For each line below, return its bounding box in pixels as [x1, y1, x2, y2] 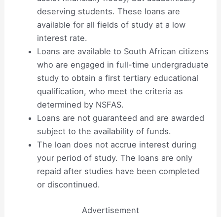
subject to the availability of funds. [37, 126, 171, 137]
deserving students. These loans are [37, 6, 180, 17]
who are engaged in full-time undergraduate [37, 60, 209, 70]
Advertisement [82, 205, 139, 215]
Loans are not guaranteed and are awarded [37, 113, 204, 123]
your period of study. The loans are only [37, 153, 192, 163]
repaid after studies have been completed [37, 166, 200, 177]
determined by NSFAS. [37, 100, 124, 110]
